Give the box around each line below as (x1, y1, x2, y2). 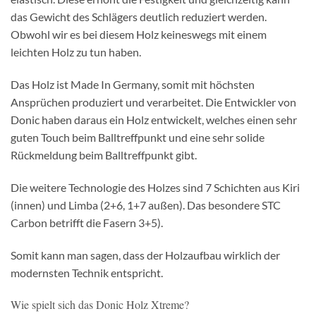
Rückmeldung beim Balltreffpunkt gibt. (11, 148, 197, 162)
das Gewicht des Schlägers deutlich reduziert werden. (11, 10, 267, 24)
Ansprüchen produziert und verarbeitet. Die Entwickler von (11, 95, 296, 109)
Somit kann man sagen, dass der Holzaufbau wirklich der (11, 248, 280, 262)
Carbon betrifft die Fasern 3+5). (11, 215, 163, 229)
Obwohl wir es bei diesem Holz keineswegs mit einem (11, 28, 267, 42)
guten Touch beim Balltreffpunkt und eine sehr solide (11, 130, 265, 145)
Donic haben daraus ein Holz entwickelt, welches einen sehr (11, 113, 297, 127)
